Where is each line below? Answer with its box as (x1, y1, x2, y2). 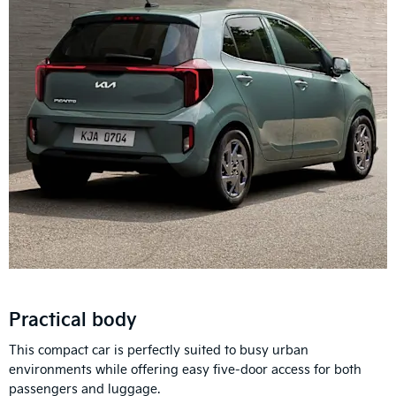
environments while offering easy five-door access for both (9, 360, 362, 377)
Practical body (9, 304, 137, 331)
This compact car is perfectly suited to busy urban (9, 340, 308, 358)
